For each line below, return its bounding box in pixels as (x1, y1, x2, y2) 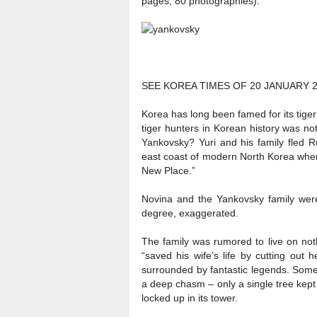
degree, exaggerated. (142, 207, 238, 219)
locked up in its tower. (142, 292, 238, 304)
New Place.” (142, 165, 195, 176)
